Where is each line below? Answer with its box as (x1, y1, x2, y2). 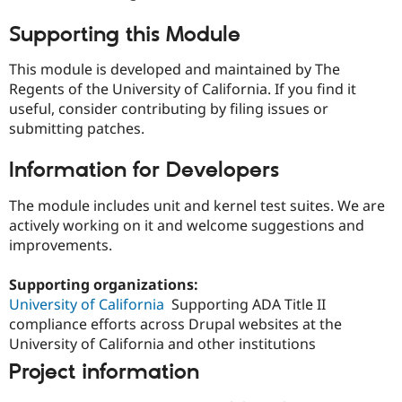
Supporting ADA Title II (171, 293, 326, 314)
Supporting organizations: (9, 274, 202, 294)
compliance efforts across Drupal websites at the (9, 313, 342, 334)
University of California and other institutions (9, 333, 316, 354)
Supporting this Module (9, 21, 240, 48)
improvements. (9, 234, 112, 255)
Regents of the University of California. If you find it (9, 79, 356, 100)
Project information (9, 359, 199, 387)
